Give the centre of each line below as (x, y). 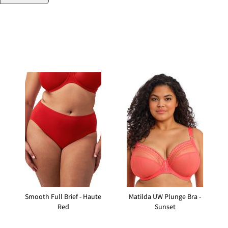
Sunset (165, 207)
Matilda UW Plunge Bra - (165, 197)
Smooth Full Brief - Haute (63, 197)
